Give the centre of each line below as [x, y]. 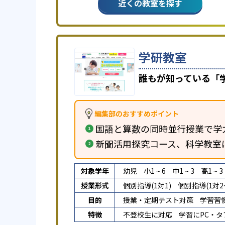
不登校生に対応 [148, 214]
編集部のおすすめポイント [137, 114]
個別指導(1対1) [147, 185]
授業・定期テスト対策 [158, 200]
